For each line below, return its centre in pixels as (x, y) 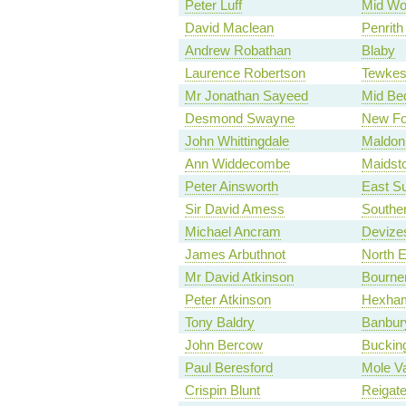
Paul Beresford (228, 368)
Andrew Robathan (237, 51)
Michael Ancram (232, 232)
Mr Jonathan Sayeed (246, 96)
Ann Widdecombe (237, 164)
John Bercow (223, 345)
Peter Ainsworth (231, 187)
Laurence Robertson (245, 73)
